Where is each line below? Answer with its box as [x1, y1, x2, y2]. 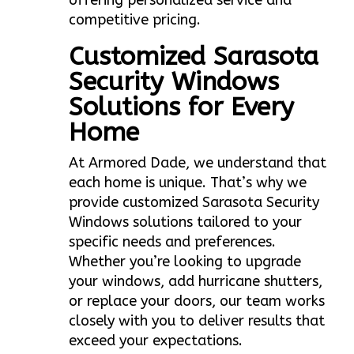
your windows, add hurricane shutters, [69, 273, 323, 291]
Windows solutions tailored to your [69, 213, 303, 232]
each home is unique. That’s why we [69, 174, 307, 192]
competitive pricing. [69, 11, 201, 29]
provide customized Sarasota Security [69, 194, 320, 212]
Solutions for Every [69, 92, 295, 122]
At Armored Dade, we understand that [69, 154, 327, 172]
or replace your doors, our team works [69, 292, 326, 311]
